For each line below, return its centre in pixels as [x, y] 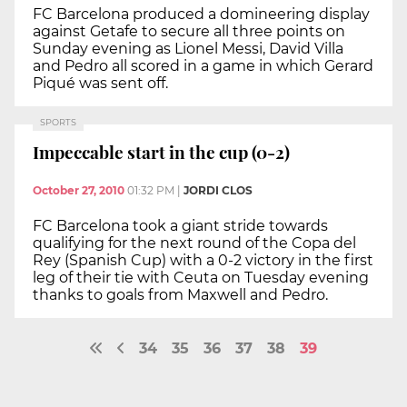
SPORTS [58, 123]
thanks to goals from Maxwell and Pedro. [180, 294]
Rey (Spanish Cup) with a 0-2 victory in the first [203, 260]
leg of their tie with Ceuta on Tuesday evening [201, 277]
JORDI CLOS [218, 190]
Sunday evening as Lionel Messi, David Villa [188, 49]
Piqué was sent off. [100, 84]
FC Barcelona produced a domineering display [201, 15]
